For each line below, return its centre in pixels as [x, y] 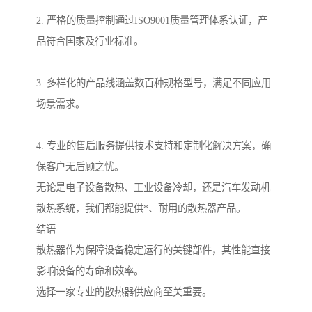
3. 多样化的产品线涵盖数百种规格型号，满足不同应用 [154, 83]
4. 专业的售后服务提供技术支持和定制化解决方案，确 [154, 146]
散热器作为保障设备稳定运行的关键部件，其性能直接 [153, 250]
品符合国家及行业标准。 [90, 41]
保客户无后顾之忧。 [80, 167]
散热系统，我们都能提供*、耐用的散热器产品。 [141, 209]
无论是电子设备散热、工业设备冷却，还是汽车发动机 [153, 188]
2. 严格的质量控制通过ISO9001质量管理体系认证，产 [152, 21]
